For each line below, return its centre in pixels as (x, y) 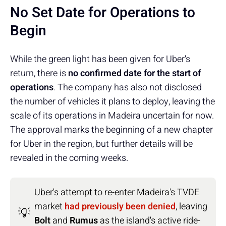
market (49, 206)
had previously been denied (120, 206)
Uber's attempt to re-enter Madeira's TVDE (117, 192)
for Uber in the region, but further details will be (101, 144)
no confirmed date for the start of (134, 73)
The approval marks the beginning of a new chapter (111, 130)
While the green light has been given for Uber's (100, 59)
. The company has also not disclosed (128, 87)
